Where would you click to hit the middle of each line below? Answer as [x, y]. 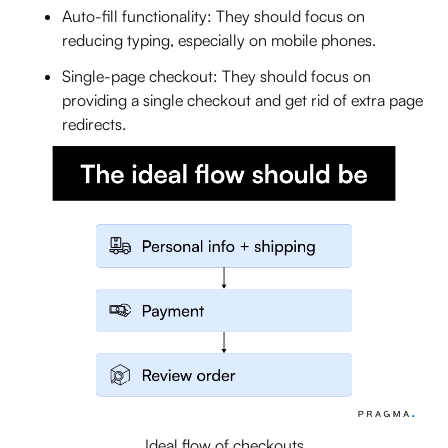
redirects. [94, 124]
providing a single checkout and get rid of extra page [243, 100]
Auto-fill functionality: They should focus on [214, 16]
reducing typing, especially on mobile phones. [219, 40]
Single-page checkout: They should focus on [217, 76]
